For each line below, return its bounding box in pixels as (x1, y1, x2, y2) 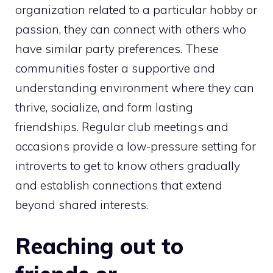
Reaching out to (15, 232, 183, 260)
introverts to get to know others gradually (15, 158, 240, 174)
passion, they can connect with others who (15, 22, 246, 37)
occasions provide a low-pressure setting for (15, 139, 256, 154)
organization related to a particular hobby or (15, 2, 257, 18)
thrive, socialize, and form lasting (15, 100, 193, 115)
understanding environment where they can (15, 80, 254, 96)
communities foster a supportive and (15, 61, 215, 76)
